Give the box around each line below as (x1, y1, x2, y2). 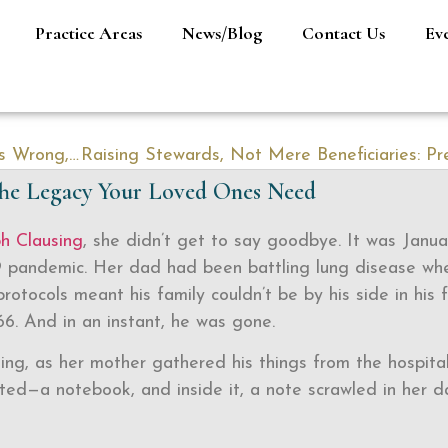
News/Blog (181, 22, 262, 44)
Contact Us (301, 22, 385, 44)
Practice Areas (34, 22, 142, 44)
